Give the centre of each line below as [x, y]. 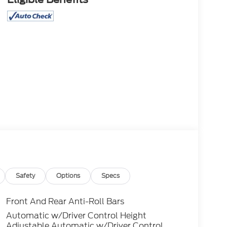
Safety [26, 176]
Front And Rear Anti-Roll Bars [65, 202]
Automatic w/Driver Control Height [76, 216]
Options [68, 176]
